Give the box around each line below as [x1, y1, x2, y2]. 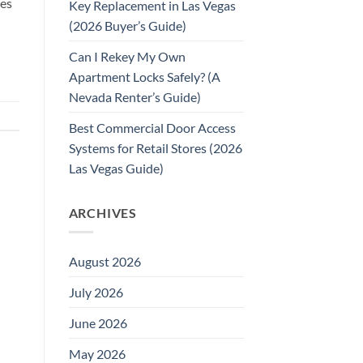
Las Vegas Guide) [68, 160, 164, 176]
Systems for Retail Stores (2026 [68, 139, 242, 156]
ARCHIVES [68, 204, 137, 220]
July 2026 [68, 284, 123, 301]
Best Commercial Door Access [68, 119, 236, 135]
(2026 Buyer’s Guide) [68, 17, 186, 33]
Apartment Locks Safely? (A [68, 68, 220, 84]
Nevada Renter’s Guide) [68, 88, 201, 105]
